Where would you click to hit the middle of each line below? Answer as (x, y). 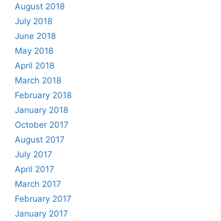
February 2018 (43, 95)
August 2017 (40, 139)
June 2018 (35, 36)
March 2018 (38, 80)
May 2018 (34, 51)
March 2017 (38, 184)
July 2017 (34, 154)
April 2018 (35, 65)
